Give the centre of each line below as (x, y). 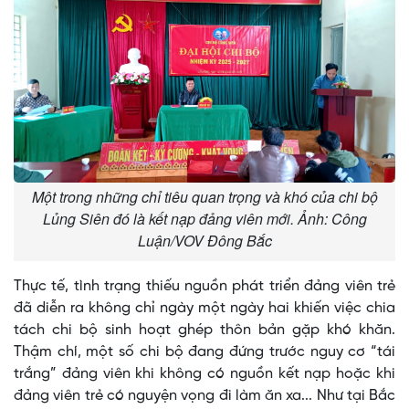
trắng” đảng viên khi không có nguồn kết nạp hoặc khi (204, 374)
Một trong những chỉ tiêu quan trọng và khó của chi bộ (204, 197)
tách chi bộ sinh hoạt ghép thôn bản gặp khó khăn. (204, 330)
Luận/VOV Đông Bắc (204, 241)
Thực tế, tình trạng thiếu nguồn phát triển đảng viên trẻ (204, 287)
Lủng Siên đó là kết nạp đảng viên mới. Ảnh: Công (204, 219)
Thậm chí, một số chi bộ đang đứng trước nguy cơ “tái (204, 352)
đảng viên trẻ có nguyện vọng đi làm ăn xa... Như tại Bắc (204, 396)
